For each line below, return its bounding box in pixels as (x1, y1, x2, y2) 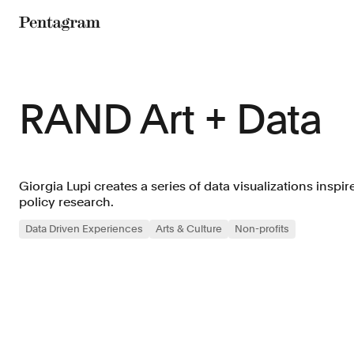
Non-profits (235, 223, 289, 235)
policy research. (19, 194, 114, 209)
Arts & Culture (156, 223, 222, 235)
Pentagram (18, 33, 96, 51)
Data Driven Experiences (25, 223, 143, 235)
